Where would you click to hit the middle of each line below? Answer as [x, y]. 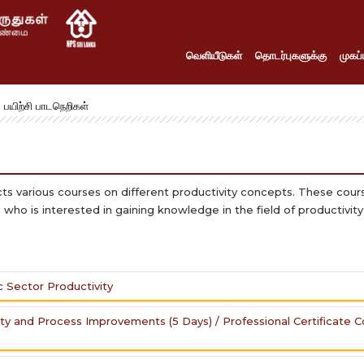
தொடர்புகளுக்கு [290, 55]
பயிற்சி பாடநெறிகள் [46, 106]
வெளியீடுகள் [214, 55]
